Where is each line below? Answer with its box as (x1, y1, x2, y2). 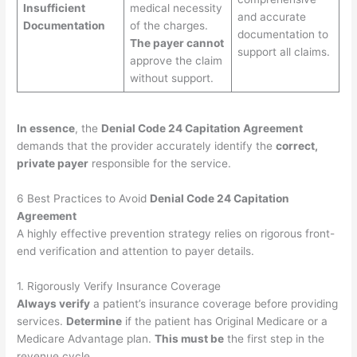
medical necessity (129, 2, 222, 15)
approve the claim (129, 54, 222, 68)
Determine (66, 314, 123, 328)
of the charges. (129, 19, 208, 33)
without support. (129, 72, 214, 85)
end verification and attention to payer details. (17, 245, 255, 258)
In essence (17, 122, 76, 135)
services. (17, 314, 67, 328)
